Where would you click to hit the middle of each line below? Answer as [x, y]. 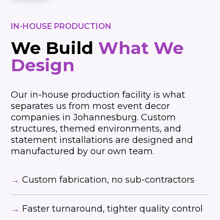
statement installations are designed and [102, 140]
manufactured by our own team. [83, 151]
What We [141, 48]
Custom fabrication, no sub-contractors [109, 180]
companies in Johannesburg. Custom [94, 118]
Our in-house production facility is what [98, 95]
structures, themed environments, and [96, 129]
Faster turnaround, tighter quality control [113, 209]
